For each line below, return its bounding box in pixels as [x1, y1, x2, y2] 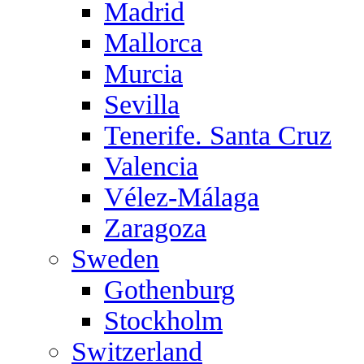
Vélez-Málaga [104, 182, 259, 212]
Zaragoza [104, 213, 206, 243]
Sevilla [104, 89, 180, 119]
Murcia [104, 58, 183, 89]
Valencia [104, 151, 198, 181]
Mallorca [104, 28, 202, 58]
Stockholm [104, 305, 223, 336]
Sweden [71, 244, 159, 274]
